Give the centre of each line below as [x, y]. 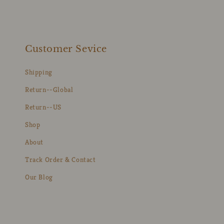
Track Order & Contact [60, 160]
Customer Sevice [66, 49]
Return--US [43, 107]
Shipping [39, 72]
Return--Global [49, 90]
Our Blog [39, 177]
